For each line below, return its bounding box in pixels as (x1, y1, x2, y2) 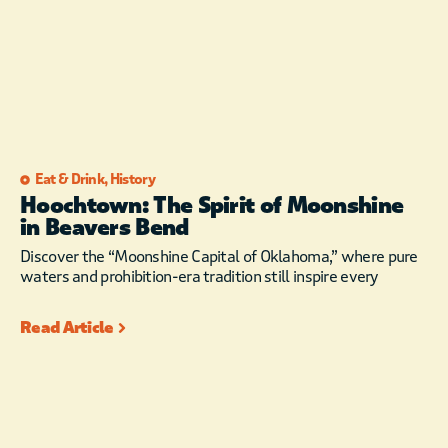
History (109, 171, 155, 189)
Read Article (20, 317, 114, 339)
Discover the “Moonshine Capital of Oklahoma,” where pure (20, 247, 418, 267)
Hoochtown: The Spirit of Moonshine (20, 192, 404, 221)
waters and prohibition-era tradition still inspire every (20, 267, 379, 287)
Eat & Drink (34, 171, 105, 189)
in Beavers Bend (20, 214, 189, 243)
